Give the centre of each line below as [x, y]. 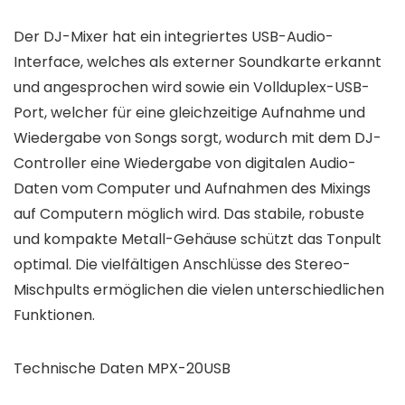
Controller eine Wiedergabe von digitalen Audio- [185, 164]
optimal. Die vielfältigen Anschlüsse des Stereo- [182, 265]
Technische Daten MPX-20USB [122, 369]
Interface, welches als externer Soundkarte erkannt [198, 62]
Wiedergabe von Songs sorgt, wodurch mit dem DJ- [198, 138]
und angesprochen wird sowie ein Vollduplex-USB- [192, 88]
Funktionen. [54, 316]
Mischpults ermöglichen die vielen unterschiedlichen [199, 290]
